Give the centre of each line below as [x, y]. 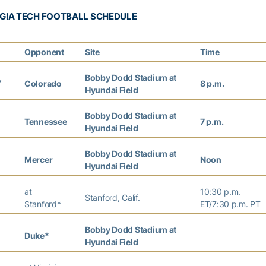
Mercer [39, 159]
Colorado [43, 83]
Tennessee [46, 121]
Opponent [44, 52]
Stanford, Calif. [113, 197]
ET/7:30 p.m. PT [230, 204]
